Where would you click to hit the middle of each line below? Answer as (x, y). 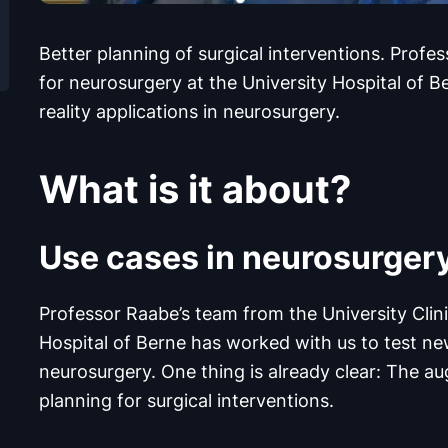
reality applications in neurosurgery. (189, 111)
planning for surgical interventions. (186, 400)
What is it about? (195, 187)
